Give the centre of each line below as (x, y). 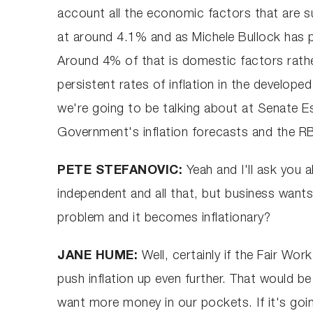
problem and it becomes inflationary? (164, 218)
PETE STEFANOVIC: (122, 171)
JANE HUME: (100, 256)
